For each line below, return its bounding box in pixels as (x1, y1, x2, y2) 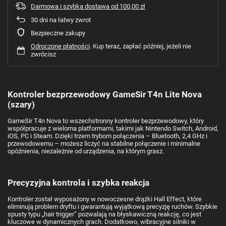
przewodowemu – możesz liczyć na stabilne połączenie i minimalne (8, 139, 200, 147)
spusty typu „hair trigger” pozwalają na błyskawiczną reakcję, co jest (8, 210, 201, 218)
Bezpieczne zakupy (31, 29, 85, 37)
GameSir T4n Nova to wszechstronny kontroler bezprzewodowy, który (8, 117, 204, 125)
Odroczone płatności (31, 42, 90, 50)
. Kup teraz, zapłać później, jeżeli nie (90, 42, 191, 50)
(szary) (8, 99, 35, 109)
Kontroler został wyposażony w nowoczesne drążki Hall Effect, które (8, 195, 202, 203)
